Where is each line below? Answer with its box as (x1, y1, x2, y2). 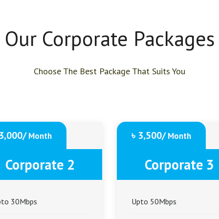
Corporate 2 (5, 155, 75, 174)
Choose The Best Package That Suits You (34, 66, 185, 77)
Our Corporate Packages (4, 25, 215, 52)
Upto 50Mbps (131, 197, 176, 206)
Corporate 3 (144, 155, 214, 174)
